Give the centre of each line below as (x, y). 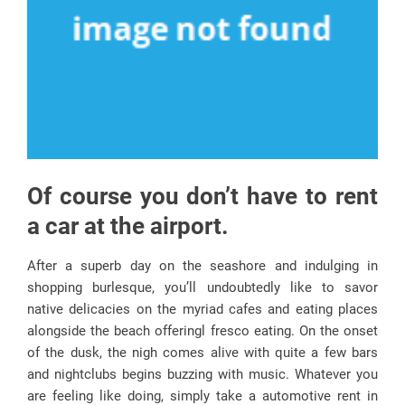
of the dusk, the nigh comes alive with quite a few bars (202, 353)
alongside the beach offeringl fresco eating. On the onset (202, 331)
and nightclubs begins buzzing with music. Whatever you (202, 375)
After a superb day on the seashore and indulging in (202, 266)
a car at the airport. (128, 226)
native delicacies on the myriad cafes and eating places (202, 310)
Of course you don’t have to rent (202, 197)
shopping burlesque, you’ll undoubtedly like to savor (202, 288)
